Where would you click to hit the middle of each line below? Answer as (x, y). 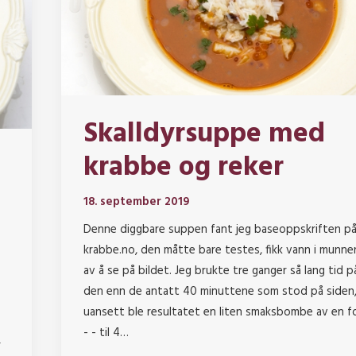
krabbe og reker (183, 168)
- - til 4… (106, 333)
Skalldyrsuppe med (204, 135)
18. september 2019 (136, 202)
